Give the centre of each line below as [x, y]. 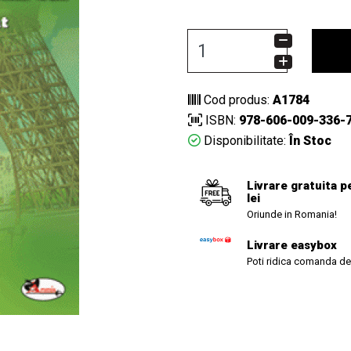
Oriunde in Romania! [292, 214]
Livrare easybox [292, 245]
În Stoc [309, 141]
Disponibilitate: [243, 141]
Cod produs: [237, 100]
